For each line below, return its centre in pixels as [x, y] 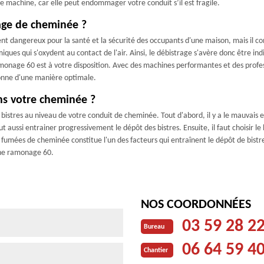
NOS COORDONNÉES [196, 204]
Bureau [154, 227]
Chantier [156, 250]
